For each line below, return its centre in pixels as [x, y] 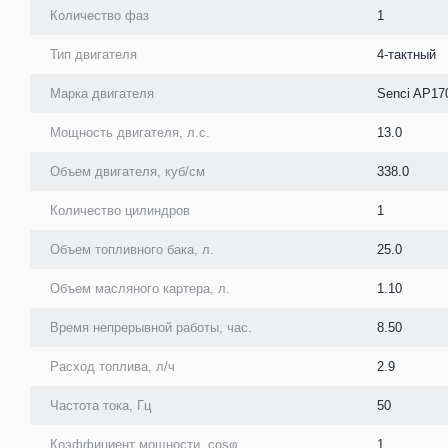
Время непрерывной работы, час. [151, 327]
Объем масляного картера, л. [140, 288]
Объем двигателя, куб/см [127, 171]
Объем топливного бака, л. [132, 249]
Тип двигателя [93, 54]
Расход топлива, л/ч [112, 366]
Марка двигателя [102, 93]
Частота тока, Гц [100, 405]
